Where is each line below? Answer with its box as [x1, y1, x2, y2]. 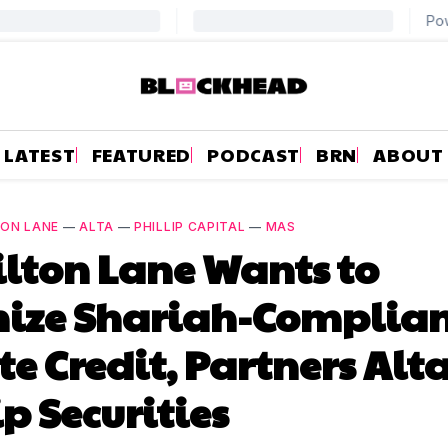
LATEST [4, 141, 76, 167]
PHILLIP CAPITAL [134, 218, 246, 234]
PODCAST [207, 141, 301, 167]
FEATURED [91, 141, 192, 167]
